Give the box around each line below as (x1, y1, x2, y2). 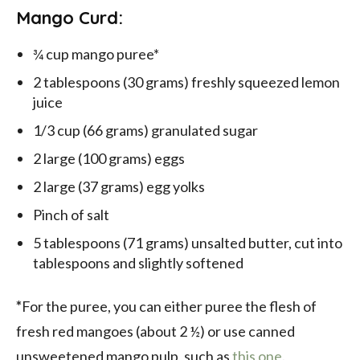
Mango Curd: (16, 6, 123, 30)
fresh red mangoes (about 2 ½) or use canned (16, 322, 295, 341)
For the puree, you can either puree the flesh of (22, 297, 317, 316)
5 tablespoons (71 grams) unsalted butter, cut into (33, 234, 342, 252)
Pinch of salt (33, 206, 109, 224)
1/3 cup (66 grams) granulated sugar (33, 121, 258, 140)
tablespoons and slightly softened (33, 254, 243, 272)
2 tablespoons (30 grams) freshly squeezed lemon (33, 73, 340, 92)
